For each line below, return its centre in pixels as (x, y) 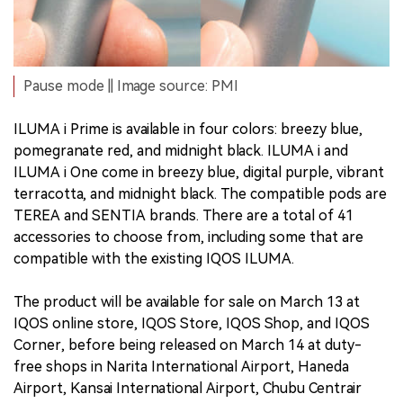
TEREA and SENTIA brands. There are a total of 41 (184, 215)
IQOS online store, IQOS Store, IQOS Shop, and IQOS (192, 323)
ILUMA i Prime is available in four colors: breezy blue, (188, 129)
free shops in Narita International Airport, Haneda (181, 366)
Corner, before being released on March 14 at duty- (188, 345)
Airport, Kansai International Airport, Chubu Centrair (188, 388)
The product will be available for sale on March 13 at (187, 301)
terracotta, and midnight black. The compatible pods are (200, 193)
